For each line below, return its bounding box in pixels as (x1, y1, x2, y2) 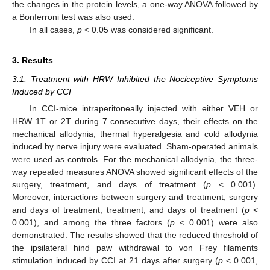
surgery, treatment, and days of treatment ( (12, 179, 207, 189)
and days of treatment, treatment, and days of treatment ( (12, 204, 245, 215)
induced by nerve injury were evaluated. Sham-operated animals (12, 141, 258, 151)
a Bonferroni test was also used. (12, 11, 134, 22)
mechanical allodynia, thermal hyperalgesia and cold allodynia (12, 128, 258, 139)
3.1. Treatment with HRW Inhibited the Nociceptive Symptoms (12, 74, 258, 84)
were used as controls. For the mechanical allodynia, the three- (12, 154, 258, 164)
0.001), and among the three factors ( (12, 217, 170, 227)
